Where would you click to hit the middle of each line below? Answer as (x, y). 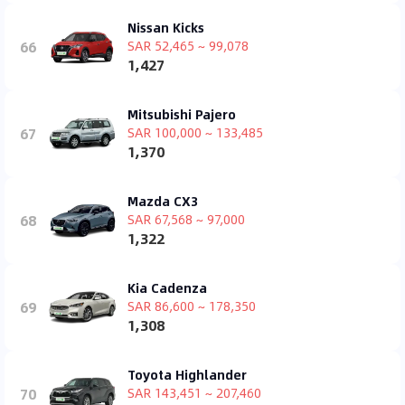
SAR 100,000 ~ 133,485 (195, 132)
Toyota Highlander (187, 374)
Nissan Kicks (166, 27)
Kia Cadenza (167, 287)
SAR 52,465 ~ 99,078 (188, 45)
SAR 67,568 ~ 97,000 (186, 218)
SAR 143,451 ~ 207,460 (194, 392)
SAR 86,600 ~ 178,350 (192, 305)
